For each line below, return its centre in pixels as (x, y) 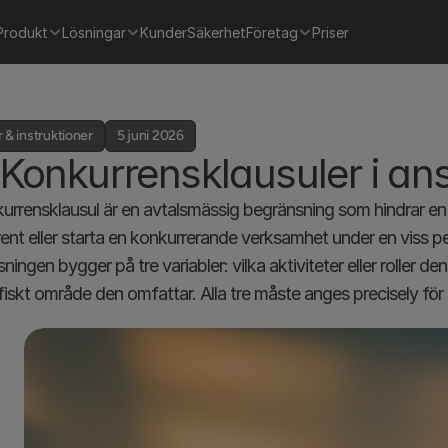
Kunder (163, 32)
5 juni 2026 (150, 135)
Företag (271, 32)
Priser (330, 32)
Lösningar (93, 32)
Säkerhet (216, 32)
